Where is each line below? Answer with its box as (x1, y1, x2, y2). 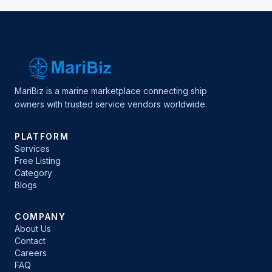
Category (15, 168, 52, 178)
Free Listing (15, 155, 61, 166)
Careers (15, 248, 47, 258)
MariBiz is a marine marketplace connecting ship (15, 86, 207, 96)
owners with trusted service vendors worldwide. (15, 99, 207, 109)
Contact (15, 236, 46, 246)
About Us (15, 223, 51, 234)
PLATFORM (15, 131, 69, 141)
